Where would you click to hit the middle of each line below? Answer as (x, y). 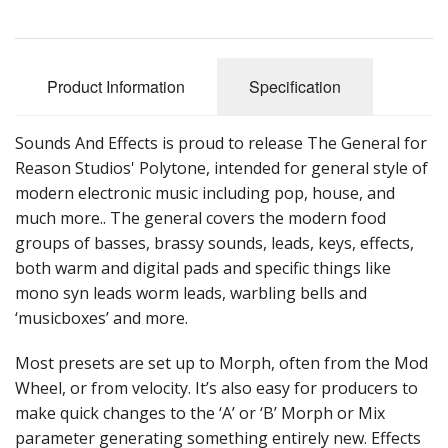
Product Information (116, 87)
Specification (295, 87)
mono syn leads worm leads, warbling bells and (191, 293)
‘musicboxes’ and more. (101, 318)
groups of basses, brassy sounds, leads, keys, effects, (214, 243)
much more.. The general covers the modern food (200, 218)
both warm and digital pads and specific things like (203, 268)
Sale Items (46, 16)
